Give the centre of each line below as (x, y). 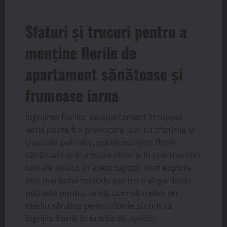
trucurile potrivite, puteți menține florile (101, 142)
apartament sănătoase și (104, 73)
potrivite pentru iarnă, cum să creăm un (102, 193)
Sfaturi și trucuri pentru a (106, 31)
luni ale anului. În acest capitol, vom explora (108, 167)
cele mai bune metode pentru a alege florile (108, 180)
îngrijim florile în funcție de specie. (90, 218)
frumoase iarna (72, 95)
